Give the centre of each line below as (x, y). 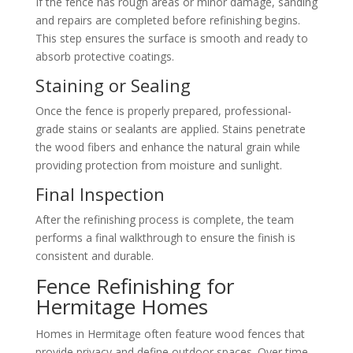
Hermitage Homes (121, 306)
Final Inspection (100, 193)
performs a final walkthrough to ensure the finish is (165, 237)
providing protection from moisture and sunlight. (158, 165)
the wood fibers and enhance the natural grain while (167, 147)
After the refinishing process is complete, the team (164, 219)
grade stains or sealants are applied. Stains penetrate (170, 128)
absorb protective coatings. (104, 56)
